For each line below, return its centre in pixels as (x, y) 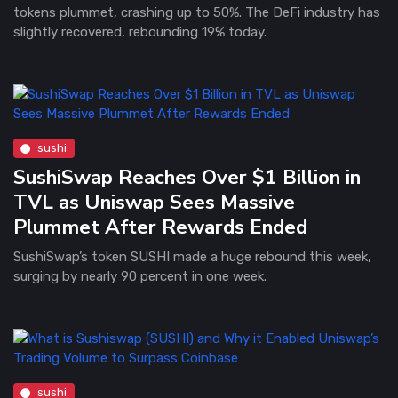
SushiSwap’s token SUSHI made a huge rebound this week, (192, 256)
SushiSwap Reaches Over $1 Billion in (187, 177)
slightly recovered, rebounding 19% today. (140, 32)
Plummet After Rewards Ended (160, 227)
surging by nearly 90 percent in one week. (140, 276)
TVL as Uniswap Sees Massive (154, 202)
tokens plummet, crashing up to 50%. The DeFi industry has (197, 12)
